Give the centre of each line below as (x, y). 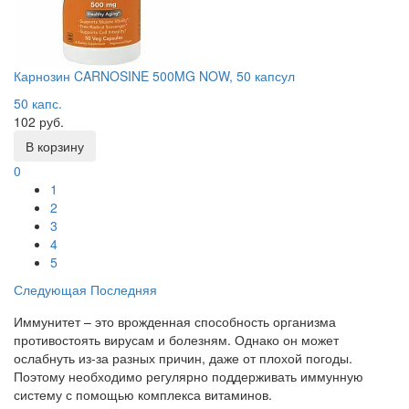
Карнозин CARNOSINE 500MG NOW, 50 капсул (154, 76)
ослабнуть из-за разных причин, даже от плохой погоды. (183, 358)
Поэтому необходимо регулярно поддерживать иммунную (189, 376)
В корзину (55, 146)
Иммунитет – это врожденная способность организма (175, 321)
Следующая (50, 289)
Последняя (124, 289)
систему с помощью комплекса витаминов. (143, 394)
